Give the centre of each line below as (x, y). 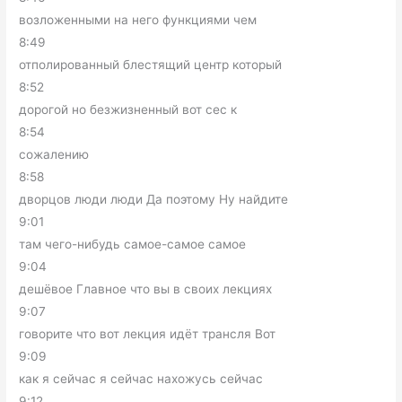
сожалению (54, 154)
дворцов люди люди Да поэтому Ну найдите (154, 199)
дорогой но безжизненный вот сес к (128, 109)
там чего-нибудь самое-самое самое (133, 244)
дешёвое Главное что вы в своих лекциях (146, 288)
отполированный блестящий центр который (151, 64)
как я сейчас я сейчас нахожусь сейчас (141, 378)
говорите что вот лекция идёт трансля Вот (148, 333)
